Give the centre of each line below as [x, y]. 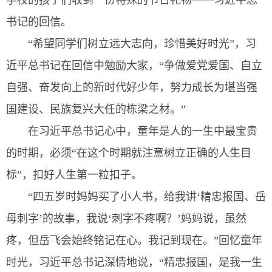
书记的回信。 [39, 22]
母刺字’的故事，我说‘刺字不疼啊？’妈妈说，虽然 [126, 219]
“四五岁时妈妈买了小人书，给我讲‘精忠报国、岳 [147, 197]
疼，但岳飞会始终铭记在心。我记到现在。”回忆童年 [134, 241]
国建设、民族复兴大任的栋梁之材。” [96, 110]
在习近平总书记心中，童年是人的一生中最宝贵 [143, 131]
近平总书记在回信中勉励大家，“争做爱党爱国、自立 [134, 66]
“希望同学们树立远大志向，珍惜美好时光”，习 [142, 44]
